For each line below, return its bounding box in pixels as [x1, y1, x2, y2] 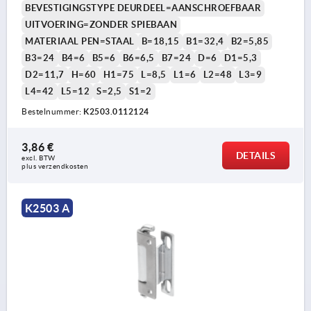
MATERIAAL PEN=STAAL [25, 36, 135, 47]
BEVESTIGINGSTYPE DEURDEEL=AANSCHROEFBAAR [25, 3, 261, 14]
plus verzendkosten [22, 162, 88, 171]
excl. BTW [22, 154, 57, 162]
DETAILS [235, 150, 276, 162]
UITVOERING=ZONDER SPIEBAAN [25, 19, 177, 31]
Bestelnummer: [22, 107, 83, 117]
